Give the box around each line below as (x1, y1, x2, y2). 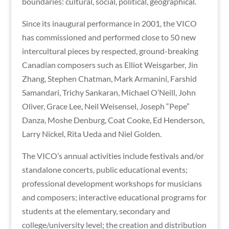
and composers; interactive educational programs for (21, 192, 207, 202)
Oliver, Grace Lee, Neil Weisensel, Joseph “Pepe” (21, 101, 190, 111)
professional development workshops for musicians (21, 178, 202, 188)
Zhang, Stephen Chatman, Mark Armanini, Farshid (21, 73, 197, 83)
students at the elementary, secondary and (21, 205, 170, 216)
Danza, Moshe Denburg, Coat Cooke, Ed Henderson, (21, 114, 204, 125)
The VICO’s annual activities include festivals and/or (21, 150, 204, 161)
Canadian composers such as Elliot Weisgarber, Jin (21, 59, 198, 70)
